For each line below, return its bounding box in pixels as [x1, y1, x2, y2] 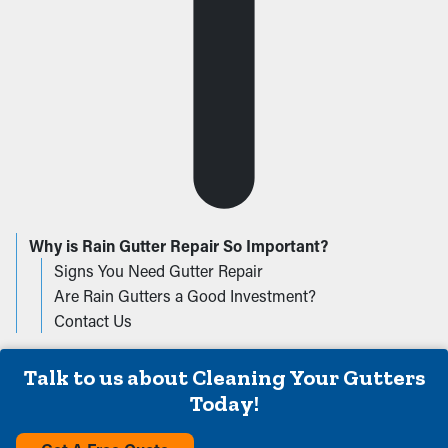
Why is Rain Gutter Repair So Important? [29, 234, 328, 256]
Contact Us [54, 309, 132, 331]
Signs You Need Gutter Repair [54, 259, 263, 281]
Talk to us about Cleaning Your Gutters [23, 363, 425, 391]
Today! [189, 389, 259, 417]
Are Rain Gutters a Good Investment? [54, 284, 316, 306]
